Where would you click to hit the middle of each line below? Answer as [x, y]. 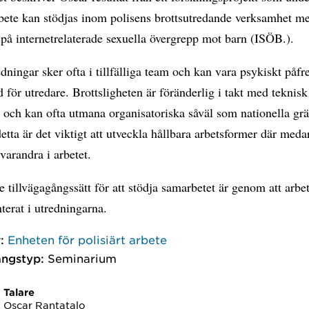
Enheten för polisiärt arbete [88, 239]
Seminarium [82, 258]
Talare [19, 292]
